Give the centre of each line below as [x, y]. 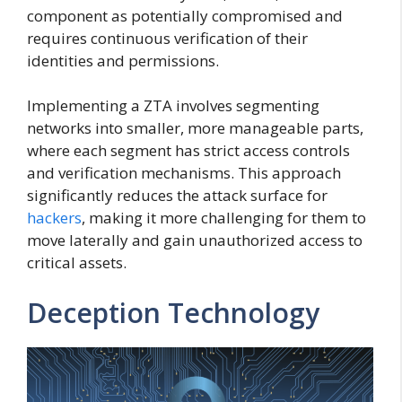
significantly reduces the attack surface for [177, 196]
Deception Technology [173, 312]
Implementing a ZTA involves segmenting [173, 106]
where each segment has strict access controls [188, 151]
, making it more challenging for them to [224, 218]
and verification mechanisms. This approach [184, 173]
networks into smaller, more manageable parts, [195, 128]
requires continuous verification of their [167, 38]
